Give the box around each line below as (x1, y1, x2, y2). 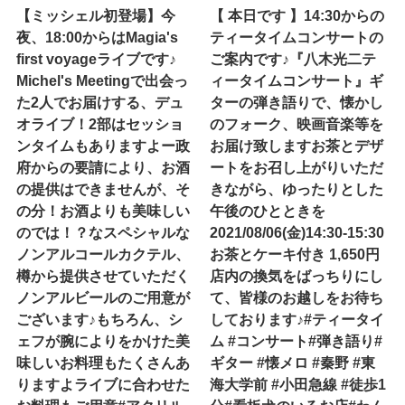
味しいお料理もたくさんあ (15, 353, 190, 371)
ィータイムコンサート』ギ (210, 71, 384, 89)
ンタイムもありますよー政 (15, 137, 190, 154)
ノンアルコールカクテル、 (15, 245, 190, 262)
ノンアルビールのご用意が (15, 288, 190, 306)
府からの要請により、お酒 (15, 158, 190, 175)
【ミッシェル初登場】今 (15, 6, 175, 24)
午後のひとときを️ (210, 202, 326, 219)
